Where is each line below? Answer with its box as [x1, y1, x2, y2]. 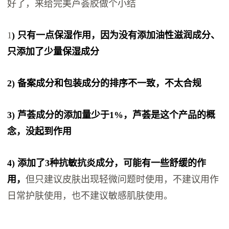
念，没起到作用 [7, 126, 72, 137]
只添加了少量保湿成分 [7, 47, 100, 57]
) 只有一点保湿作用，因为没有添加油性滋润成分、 [12, 30, 220, 41]
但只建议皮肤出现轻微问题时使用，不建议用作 [26, 174, 219, 185]
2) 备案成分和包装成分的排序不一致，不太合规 [7, 78, 202, 89]
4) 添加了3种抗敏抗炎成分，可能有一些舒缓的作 [7, 158, 207, 169]
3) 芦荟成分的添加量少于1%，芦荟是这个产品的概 [7, 110, 216, 121]
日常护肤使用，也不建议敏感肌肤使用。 [7, 191, 173, 201]
